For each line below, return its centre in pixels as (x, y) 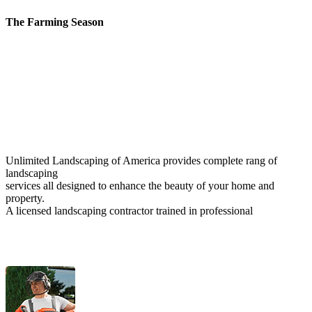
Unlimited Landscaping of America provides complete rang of (141, 161)
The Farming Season (55, 22)
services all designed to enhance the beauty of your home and (140, 186)
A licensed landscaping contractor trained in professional (129, 211)
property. (25, 198)
